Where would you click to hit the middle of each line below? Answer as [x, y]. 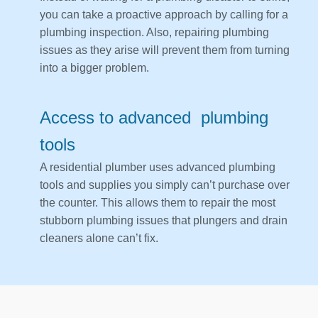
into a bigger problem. [96, 68]
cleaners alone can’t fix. [100, 238]
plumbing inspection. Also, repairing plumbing [154, 33]
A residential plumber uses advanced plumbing [158, 168]
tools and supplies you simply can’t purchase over [165, 185]
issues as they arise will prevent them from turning [165, 50]
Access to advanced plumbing [154, 118]
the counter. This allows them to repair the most [158, 203]
